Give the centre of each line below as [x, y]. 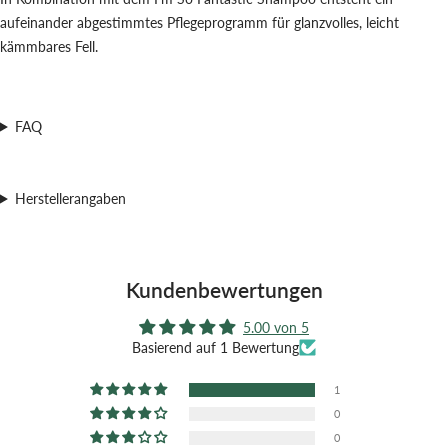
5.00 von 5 [276, 327]
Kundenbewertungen [224, 289]
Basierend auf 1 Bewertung [215, 347]
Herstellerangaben [70, 198]
